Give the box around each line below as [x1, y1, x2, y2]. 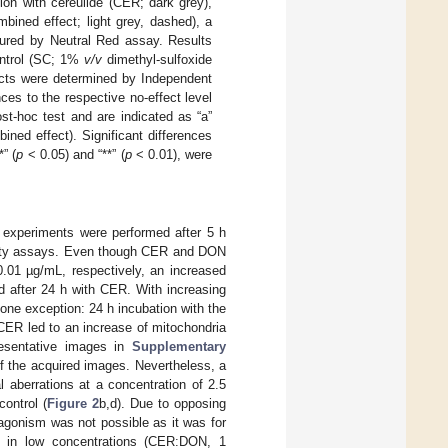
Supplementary [132, 339, 226, 355]
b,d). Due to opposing [98, 396, 227, 412]
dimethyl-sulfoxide [102, 52, 213, 68]
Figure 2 [46, 396, 99, 412]
